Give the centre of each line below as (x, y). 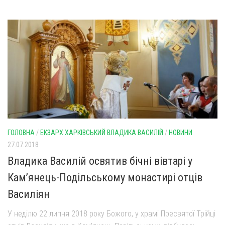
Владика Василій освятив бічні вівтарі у (100, 161)
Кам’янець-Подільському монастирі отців (105, 178)
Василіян (29, 194)
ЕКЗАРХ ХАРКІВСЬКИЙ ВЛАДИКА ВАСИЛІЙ (102, 133)
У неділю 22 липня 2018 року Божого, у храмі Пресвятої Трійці (111, 214)
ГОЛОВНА (21, 133)
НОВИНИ (181, 133)
